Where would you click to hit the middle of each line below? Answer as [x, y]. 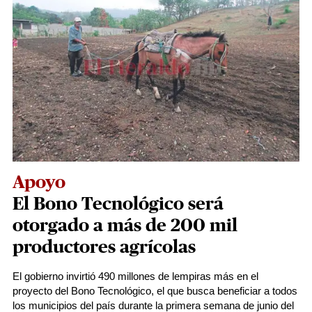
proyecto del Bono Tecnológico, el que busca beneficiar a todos [155, 291]
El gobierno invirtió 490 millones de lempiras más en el [135, 276]
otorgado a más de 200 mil [125, 226]
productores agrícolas [104, 247]
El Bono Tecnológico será [118, 204]
